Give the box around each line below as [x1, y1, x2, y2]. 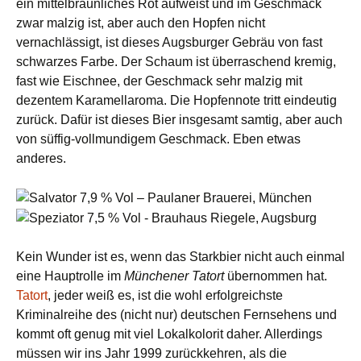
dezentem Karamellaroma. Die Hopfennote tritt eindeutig [16, 93, 337, 108]
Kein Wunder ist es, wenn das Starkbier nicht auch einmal [16, 249, 345, 263]
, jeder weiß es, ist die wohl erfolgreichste [48, 288, 283, 302]
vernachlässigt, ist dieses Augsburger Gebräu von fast [16, 35, 322, 50]
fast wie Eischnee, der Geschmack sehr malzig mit [16, 74, 302, 89]
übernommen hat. [224, 268, 327, 283]
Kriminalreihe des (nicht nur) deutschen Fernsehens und [16, 307, 337, 322]
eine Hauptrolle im [16, 268, 124, 283]
